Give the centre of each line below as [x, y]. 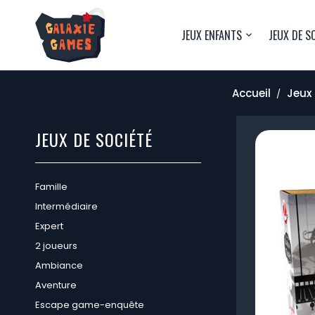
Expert [49, 226]
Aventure [56, 285]
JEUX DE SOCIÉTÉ [94, 139]
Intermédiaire [66, 206]
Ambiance [59, 265]
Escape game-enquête [90, 305]
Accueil [251, 93]
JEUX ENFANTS [212, 35]
